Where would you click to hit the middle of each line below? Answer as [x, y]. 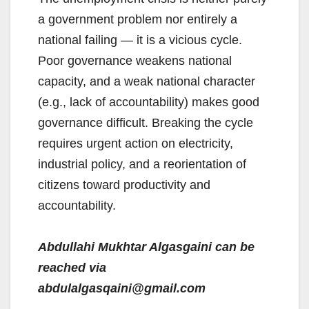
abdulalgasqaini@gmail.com [122, 289]
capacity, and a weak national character [147, 82]
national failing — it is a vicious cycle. [140, 40]
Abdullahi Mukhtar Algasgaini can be [146, 247]
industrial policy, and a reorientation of [142, 165]
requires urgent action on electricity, [136, 144]
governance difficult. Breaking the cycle [146, 123]
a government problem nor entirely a [138, 20]
